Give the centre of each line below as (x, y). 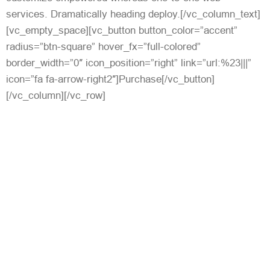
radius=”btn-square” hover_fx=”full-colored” (103, 46)
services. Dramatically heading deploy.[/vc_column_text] (133, 14)
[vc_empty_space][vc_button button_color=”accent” (122, 30)
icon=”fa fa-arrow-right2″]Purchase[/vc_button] (110, 79)
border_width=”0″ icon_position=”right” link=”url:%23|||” (129, 63)
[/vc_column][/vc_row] (56, 95)
